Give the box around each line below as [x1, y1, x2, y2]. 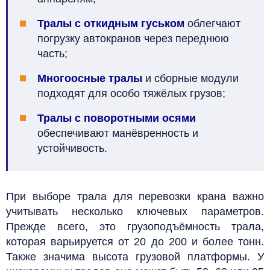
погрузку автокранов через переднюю [37, 32, 229, 45]
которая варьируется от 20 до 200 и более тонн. [6, 235, 264, 248]
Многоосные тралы [37, 72, 142, 84]
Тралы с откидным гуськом [37, 17, 184, 30]
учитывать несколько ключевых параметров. [6, 205, 264, 218]
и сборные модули [142, 72, 239, 84]
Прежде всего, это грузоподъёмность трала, [6, 220, 264, 233]
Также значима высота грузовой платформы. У [6, 250, 264, 263]
